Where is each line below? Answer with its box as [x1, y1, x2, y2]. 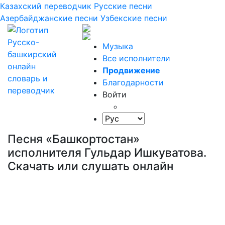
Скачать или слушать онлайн [8, 159, 173, 173]
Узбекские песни [100, 13, 167, 23]
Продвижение [102, 65, 161, 75]
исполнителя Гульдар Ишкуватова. [8, 146, 207, 160]
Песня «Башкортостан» [8, 132, 140, 146]
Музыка [102, 41, 134, 51]
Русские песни [94, 1, 152, 11]
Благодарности [102, 77, 164, 87]
